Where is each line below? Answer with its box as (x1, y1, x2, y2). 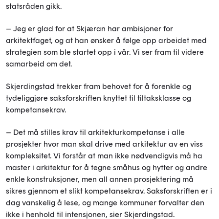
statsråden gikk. (6, 1, 62, 11)
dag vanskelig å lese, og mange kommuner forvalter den (6, 197, 204, 207)
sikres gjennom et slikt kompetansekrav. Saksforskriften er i (6, 186, 212, 196)
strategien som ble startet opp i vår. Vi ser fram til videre (6, 47, 204, 57)
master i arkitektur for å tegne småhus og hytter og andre (6, 162, 207, 172)
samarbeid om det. (6, 59, 74, 68)
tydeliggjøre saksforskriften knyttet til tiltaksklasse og (6, 93, 191, 103)
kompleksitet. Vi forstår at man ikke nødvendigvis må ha (6, 151, 202, 160)
